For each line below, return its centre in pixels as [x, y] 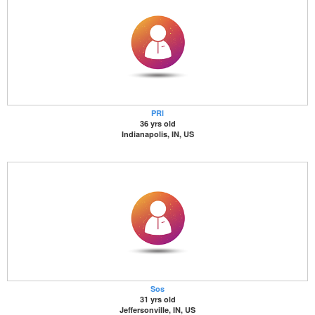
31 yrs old [157, 299]
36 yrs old [157, 123]
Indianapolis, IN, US [157, 134]
